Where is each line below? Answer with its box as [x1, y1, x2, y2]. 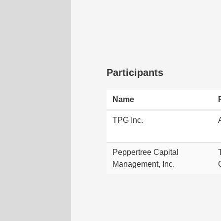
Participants [107, 67, 163, 78]
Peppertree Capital [112, 148, 179, 156]
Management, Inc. [112, 160, 175, 168]
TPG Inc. [112, 116, 143, 124]
